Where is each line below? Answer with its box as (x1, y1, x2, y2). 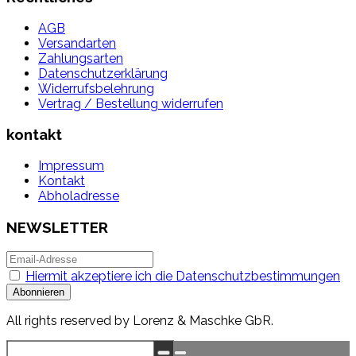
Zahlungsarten (38, 50, 123, 66)
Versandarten (38, 35, 116, 51)
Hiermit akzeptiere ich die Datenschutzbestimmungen (25, 268, 340, 284)
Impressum (38, 158, 104, 174)
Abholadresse (38, 188, 119, 204)
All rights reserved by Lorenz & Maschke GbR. (6, 312, 273, 328)
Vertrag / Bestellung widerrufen (38, 95, 223, 111)
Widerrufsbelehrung (38, 80, 154, 96)
